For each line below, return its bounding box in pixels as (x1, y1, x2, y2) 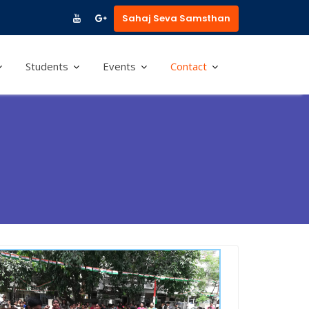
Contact (170, 59, 207, 73)
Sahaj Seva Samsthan (122, 12, 230, 25)
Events (103, 59, 136, 73)
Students (26, 59, 68, 73)
